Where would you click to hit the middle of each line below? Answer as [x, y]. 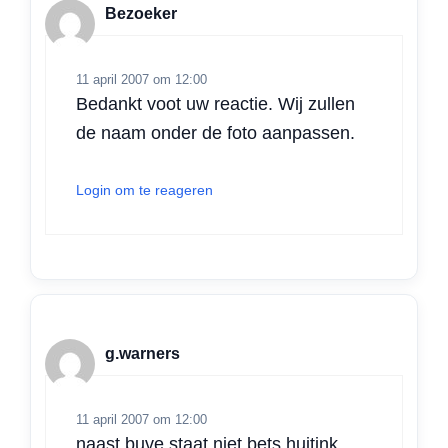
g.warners [142, 353]
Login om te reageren [144, 190]
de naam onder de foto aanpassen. [215, 133]
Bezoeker [141, 13]
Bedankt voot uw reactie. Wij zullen [215, 104]
